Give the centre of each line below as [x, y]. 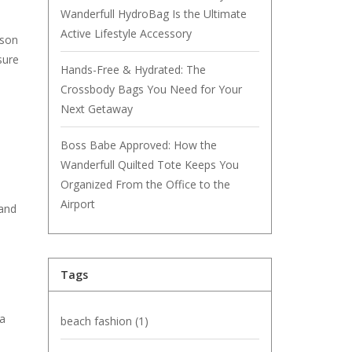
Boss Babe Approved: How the [139, 145]
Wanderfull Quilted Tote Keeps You [150, 165]
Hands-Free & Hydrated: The [133, 70]
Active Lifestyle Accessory [126, 33]
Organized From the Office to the [145, 184]
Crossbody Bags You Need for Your [151, 89]
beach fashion [98, 321]
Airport [78, 204]
